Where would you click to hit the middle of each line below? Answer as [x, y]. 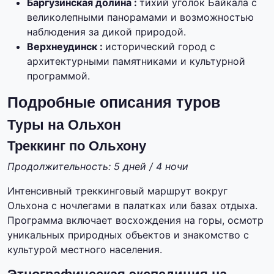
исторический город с [160, 47]
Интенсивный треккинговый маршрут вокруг [117, 191]
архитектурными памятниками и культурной [136, 61]
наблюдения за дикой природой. [106, 32]
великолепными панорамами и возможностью [140, 17]
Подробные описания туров [114, 102]
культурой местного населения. [85, 250]
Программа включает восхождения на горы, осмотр [135, 220]
